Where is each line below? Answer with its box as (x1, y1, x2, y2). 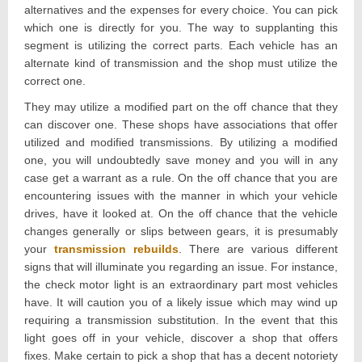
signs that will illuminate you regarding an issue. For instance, (24, 260, 338, 274)
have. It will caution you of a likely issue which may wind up (24, 296, 338, 309)
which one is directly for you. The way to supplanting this (24, 21, 338, 35)
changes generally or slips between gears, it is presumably (24, 225, 338, 238)
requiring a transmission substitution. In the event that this (24, 314, 338, 327)
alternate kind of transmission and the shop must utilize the (24, 57, 338, 70)
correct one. (24, 74, 86, 88)
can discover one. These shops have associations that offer (24, 118, 338, 132)
